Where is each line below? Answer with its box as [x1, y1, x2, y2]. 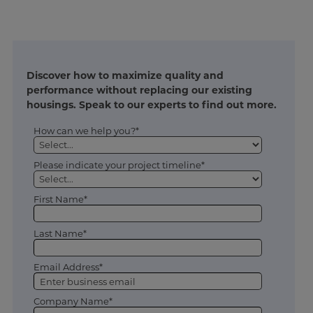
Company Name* [33, 296, 112, 307]
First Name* [33, 193, 87, 205]
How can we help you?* [33, 124, 139, 136]
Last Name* [33, 227, 87, 239]
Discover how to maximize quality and [26, 68, 224, 82]
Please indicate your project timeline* [33, 159, 205, 170]
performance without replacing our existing [26, 83, 252, 96]
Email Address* [33, 261, 103, 273]
